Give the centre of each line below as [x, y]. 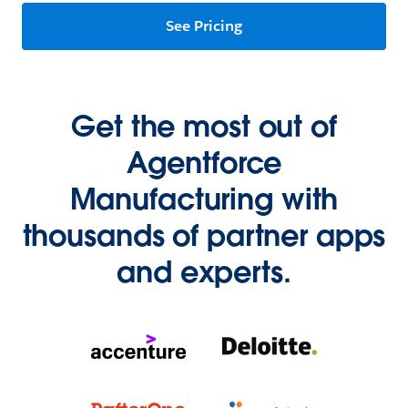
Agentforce [204, 163]
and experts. [204, 272]
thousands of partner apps [204, 236]
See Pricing [204, 26]
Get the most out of [204, 127]
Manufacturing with [204, 199]
